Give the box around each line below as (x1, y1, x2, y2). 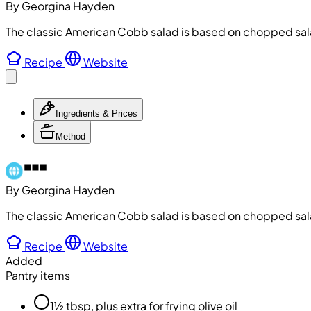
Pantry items (6, 267, 70, 283)
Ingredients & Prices (56, 108, 137, 119)
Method (56, 131, 85, 142)
